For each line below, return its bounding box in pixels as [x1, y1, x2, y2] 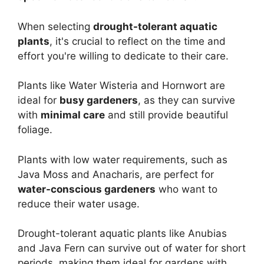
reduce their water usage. [18, 197, 140, 210]
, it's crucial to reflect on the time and [49, 35, 226, 47]
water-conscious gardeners [18, 183, 156, 195]
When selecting [18, 20, 93, 32]
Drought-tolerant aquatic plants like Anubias [18, 227, 227, 240]
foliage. [18, 124, 52, 136]
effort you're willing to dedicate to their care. [18, 49, 229, 62]
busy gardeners [60, 94, 138, 107]
